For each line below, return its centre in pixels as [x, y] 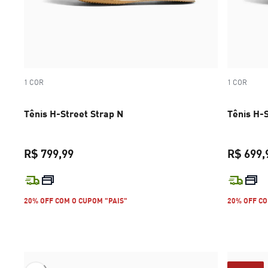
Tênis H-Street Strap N [74, 113]
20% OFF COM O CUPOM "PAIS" [76, 201]
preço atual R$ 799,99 [121, 178]
